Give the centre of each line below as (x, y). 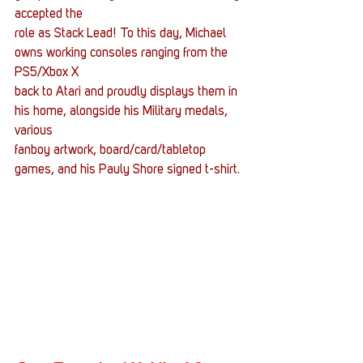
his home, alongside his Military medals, (123, 112)
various (34, 132)
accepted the (49, 15)
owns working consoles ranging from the (123, 54)
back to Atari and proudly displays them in (128, 93)
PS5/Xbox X (47, 73)
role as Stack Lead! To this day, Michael (122, 34)
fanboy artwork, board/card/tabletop (112, 151)
